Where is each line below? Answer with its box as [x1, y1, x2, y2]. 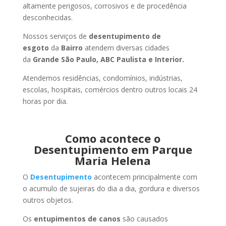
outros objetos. [22, 195, 73, 205]
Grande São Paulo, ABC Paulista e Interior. [32, 54, 184, 64]
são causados [120, 214, 168, 223]
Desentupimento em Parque [33, 142, 192, 157]
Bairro [61, 43, 83, 52]
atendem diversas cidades [82, 43, 169, 52]
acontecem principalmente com [93, 172, 197, 182]
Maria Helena [75, 153, 151, 168]
